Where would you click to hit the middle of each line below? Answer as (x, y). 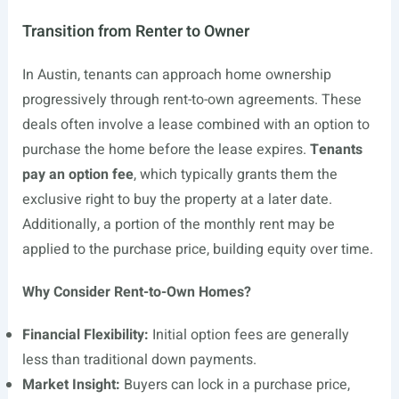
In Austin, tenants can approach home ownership (176, 75)
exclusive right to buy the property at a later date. (177, 199)
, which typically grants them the (235, 175)
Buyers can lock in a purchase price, (235, 385)
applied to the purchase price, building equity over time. (197, 249)
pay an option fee (77, 175)
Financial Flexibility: (85, 335)
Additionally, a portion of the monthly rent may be (178, 224)
